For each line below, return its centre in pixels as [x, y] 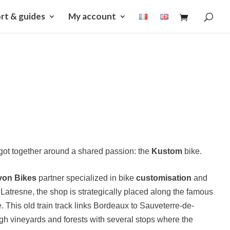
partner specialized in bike [86, 178]
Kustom [167, 151]
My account [92, 16]
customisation [164, 178]
